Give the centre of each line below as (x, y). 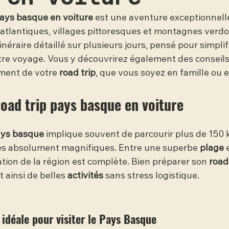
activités (85, 176)
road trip (77, 73)
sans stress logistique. (151, 176)
